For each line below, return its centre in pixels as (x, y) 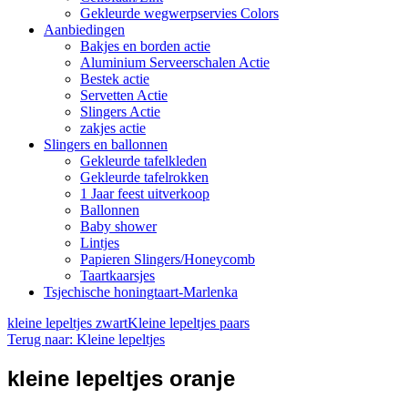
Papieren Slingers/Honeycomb (168, 260)
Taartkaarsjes (117, 276)
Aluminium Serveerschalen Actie (175, 63)
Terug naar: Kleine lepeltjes (86, 340)
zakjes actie (113, 128)
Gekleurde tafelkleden (143, 161)
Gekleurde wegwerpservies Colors (179, 14)
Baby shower (118, 227)
